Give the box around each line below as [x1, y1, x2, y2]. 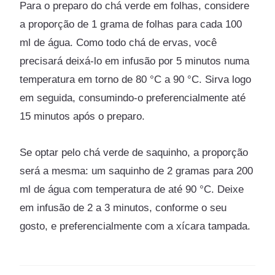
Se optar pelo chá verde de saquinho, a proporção [20, 147, 249, 159]
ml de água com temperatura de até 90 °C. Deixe [20, 184, 244, 196]
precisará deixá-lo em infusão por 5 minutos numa [20, 55, 250, 68]
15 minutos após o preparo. [20, 110, 145, 123]
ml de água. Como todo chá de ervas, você [20, 37, 217, 49]
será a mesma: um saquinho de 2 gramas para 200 [20, 165, 254, 177]
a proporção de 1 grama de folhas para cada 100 [20, 18, 242, 31]
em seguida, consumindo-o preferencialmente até [20, 92, 246, 104]
